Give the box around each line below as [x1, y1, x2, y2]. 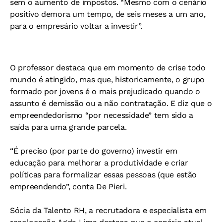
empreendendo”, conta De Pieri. [10, 181, 127, 191]
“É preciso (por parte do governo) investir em [10, 146, 177, 156]
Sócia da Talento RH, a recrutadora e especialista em [10, 205, 207, 215]
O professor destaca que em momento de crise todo [10, 62, 206, 72]
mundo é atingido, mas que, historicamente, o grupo [10, 74, 205, 84]
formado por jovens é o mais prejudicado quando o [10, 86, 200, 96]
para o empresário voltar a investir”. [10, 21, 143, 31]
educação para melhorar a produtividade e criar [10, 158, 188, 167]
